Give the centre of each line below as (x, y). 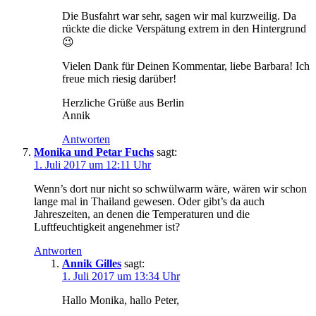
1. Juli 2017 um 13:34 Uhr (121, 276)
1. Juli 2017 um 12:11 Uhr (92, 165)
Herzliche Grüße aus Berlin (123, 103)
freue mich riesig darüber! (119, 79)
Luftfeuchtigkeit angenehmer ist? (107, 227)
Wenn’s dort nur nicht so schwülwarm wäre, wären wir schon (170, 189)
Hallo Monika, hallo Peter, (121, 300)
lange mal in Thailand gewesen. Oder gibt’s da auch (149, 202)
